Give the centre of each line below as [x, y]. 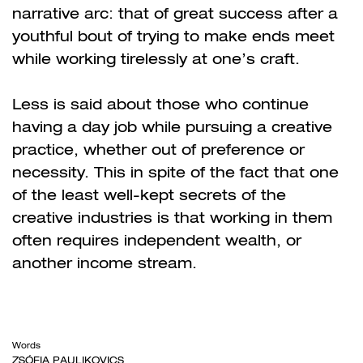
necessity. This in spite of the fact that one [175, 172]
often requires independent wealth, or [157, 240]
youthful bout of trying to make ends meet [173, 36]
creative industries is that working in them [172, 217]
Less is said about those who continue [160, 104]
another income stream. [107, 263]
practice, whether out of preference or [158, 149]
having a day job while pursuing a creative [172, 126]
